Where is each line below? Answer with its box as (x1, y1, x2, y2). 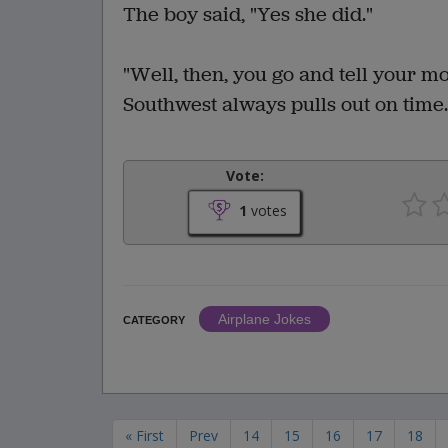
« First (125, 426, 164, 445)
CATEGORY (123, 314, 185, 326)
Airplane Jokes (218, 311, 311, 327)
